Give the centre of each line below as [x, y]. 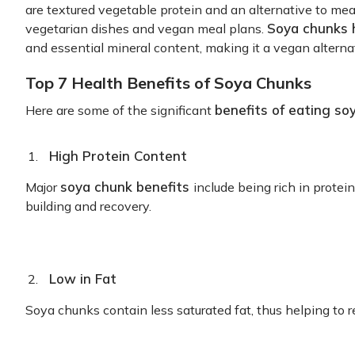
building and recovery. [88, 206]
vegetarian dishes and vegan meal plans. [146, 29]
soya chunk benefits [127, 187]
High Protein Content [118, 156]
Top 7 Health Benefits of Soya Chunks [168, 83]
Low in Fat [83, 279]
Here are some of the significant [120, 110]
